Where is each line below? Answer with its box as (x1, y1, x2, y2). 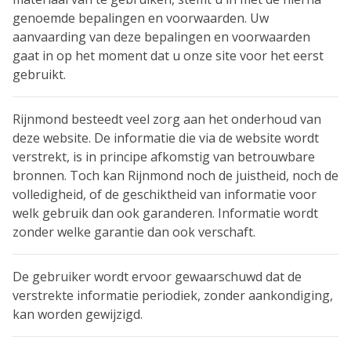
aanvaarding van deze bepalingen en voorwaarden (13, 28, 310, 45)
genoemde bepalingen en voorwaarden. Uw (13, 9, 269, 27)
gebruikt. (13, 66, 66, 83)
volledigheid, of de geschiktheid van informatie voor (13, 186, 317, 203)
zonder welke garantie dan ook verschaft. (13, 223, 255, 241)
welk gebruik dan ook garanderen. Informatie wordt (13, 204, 318, 222)
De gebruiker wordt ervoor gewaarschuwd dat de (13, 268, 302, 285)
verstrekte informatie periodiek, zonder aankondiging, (13, 287, 333, 304)
